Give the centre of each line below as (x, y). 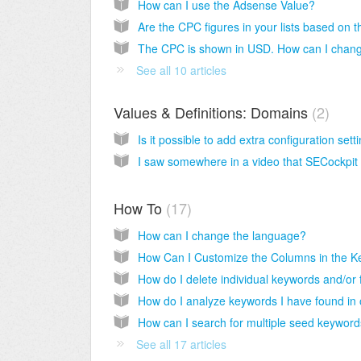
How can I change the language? (222, 236)
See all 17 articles (181, 344)
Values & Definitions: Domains (213, 112)
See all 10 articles (181, 70)
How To (140, 208)
